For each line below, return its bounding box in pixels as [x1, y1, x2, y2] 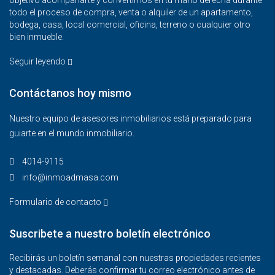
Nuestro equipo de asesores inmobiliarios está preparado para [9, 113, 252, 123]
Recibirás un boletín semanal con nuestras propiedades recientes [9, 252, 261, 263]
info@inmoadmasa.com [22, 172, 118, 182]
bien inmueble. [9, 31, 64, 42]
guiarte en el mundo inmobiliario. [9, 128, 134, 138]
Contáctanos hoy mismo [9, 86, 131, 99]
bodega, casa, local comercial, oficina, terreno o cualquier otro [9, 19, 250, 29]
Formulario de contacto [9, 196, 103, 207]
